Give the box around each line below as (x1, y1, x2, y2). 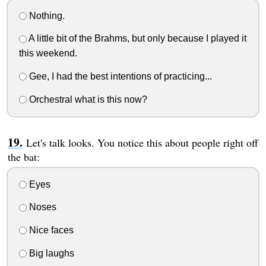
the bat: (7, 149, 40, 164)
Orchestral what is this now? (26, 94, 147, 104)
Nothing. (26, 10, 65, 21)
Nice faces (26, 225, 74, 236)
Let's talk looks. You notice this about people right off (26, 135, 258, 150)
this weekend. (18, 48, 77, 59)
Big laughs (26, 248, 74, 258)
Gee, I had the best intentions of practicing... (26, 71, 212, 81)
